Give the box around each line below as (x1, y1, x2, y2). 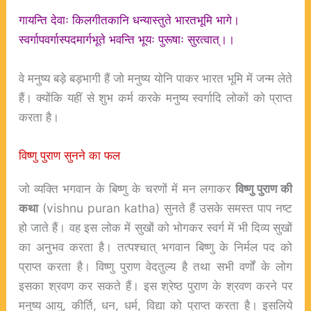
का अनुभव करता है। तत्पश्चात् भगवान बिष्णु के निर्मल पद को (18, 239, 293, 255)
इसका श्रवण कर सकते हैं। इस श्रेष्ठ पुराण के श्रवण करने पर (18, 278, 293, 294)
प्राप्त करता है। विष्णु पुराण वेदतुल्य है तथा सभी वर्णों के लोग (18, 259, 293, 274)
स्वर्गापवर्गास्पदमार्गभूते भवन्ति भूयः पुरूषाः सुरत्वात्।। (18, 31, 235, 47)
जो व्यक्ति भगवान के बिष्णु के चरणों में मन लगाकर (18, 181, 235, 196)
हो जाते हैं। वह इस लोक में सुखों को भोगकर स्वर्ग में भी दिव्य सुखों (18, 220, 293, 235)
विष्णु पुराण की (235, 181, 293, 196)
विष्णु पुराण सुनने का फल (18, 148, 120, 163)
